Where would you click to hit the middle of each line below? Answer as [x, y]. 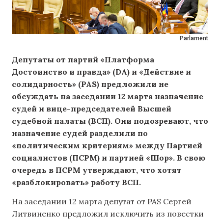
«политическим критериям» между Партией [107, 145]
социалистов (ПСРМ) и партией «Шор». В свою [109, 158]
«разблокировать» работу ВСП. [76, 182]
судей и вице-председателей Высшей [92, 109]
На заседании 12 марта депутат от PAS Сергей [102, 202]
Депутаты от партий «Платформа [83, 59]
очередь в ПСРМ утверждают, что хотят [97, 170]
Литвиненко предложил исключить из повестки [108, 214]
